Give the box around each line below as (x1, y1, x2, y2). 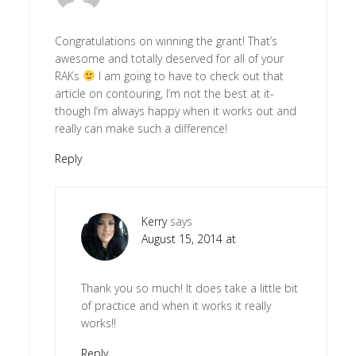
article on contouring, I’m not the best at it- (54, 85, 274, 101)
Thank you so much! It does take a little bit (80, 280, 298, 296)
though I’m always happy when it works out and (54, 103, 296, 118)
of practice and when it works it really (80, 297, 271, 313)
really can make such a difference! (54, 120, 227, 136)
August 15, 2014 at (141, 230, 236, 246)
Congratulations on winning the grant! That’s (54, 33, 277, 48)
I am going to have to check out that (95, 68, 284, 83)
